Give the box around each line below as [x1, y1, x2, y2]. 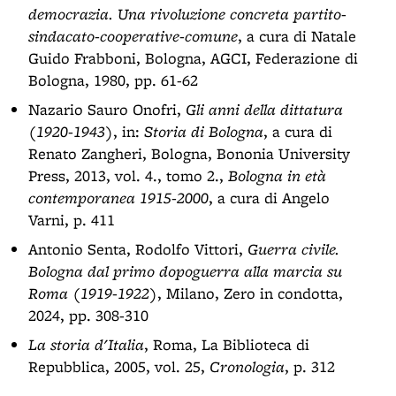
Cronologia [209, 356, 285, 377]
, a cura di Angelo [209, 187, 330, 208]
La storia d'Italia [28, 334, 144, 354]
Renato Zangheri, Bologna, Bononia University [28, 143, 350, 164]
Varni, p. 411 [28, 209, 115, 230]
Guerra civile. [247, 239, 339, 259]
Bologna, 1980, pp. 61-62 [28, 70, 198, 90]
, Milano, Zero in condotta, [157, 283, 343, 303]
